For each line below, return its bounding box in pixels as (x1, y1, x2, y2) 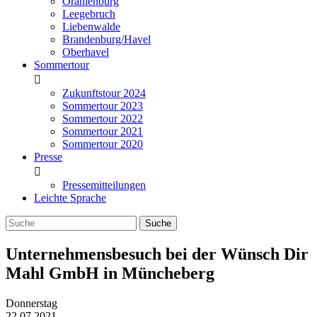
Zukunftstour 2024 (62, 87, 146, 99)
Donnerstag (6, 296, 57, 309)
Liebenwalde (62, 21, 120, 33)
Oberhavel (62, 46, 109, 58)
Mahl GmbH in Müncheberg (6, 263, 214, 282)
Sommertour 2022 (62, 113, 143, 125)
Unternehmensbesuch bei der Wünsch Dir (6, 244, 309, 263)
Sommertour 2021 (62, 125, 143, 137)
